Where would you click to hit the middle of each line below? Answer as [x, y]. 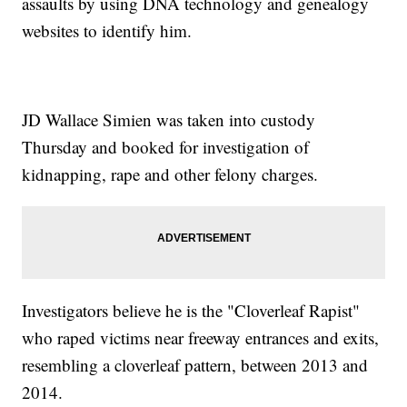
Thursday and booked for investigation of [166, 147]
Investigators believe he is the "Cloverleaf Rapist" [191, 311]
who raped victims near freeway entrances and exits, [201, 338]
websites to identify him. [107, 31]
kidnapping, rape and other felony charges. [170, 174]
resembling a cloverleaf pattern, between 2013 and [195, 365]
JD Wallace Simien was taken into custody [169, 120]
